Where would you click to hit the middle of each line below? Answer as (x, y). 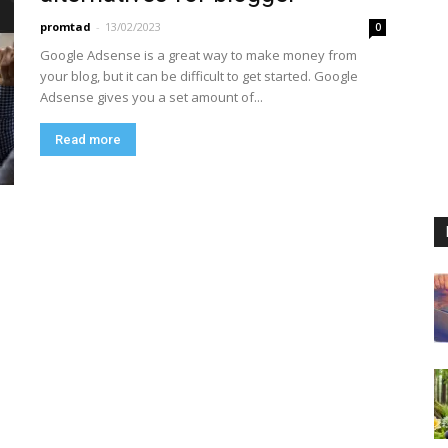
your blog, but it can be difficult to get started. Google (199, 76)
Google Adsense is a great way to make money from (198, 55)
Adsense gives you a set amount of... (151, 97)
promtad (65, 26)
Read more (88, 139)
